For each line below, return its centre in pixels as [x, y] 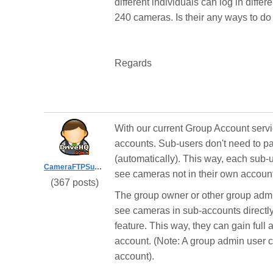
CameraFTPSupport [98, 167]
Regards [133, 63]
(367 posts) [74, 183]
